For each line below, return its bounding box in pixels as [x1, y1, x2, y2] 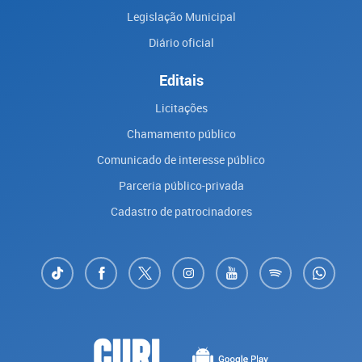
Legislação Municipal [126, 9, 236, 24]
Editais [158, 70, 204, 90]
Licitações [154, 100, 208, 116]
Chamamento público [126, 126, 236, 141]
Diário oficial [148, 35, 214, 50]
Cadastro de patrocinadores [110, 204, 252, 219]
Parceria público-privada [118, 178, 244, 193]
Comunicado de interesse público [97, 152, 265, 167]
